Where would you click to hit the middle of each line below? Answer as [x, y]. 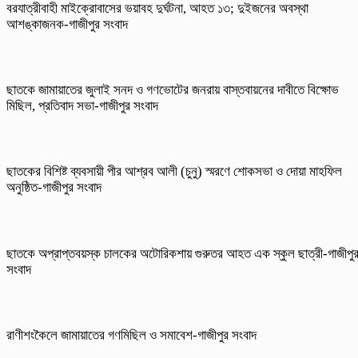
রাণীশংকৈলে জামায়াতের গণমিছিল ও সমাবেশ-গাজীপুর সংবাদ [133, 336]
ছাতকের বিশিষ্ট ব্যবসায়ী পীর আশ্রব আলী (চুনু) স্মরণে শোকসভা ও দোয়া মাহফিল [174, 172]
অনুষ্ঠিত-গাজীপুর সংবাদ [54, 188]
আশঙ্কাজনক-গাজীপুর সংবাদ [69, 24]
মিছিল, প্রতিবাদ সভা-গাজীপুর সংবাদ [84, 106]
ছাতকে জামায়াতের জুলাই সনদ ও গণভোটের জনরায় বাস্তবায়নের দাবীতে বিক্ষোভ [173, 90]
